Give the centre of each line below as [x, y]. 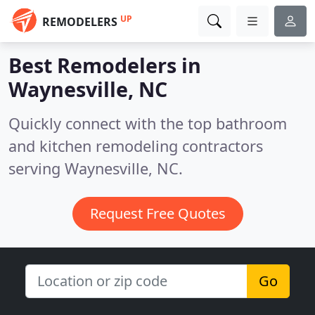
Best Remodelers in [105, 65]
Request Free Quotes [157, 213]
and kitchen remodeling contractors [136, 146]
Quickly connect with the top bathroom [148, 123]
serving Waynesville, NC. [96, 168]
